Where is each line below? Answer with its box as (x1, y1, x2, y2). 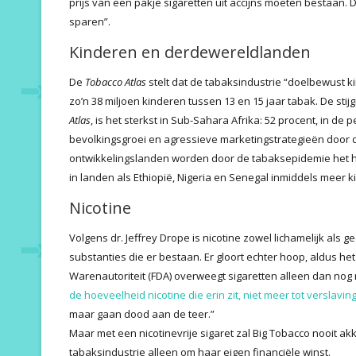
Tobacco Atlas (85, 74, 146, 89)
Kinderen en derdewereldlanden (69, 41, 311, 63)
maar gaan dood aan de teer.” (69, 306, 215, 321)
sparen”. (69, 14, 110, 29)
